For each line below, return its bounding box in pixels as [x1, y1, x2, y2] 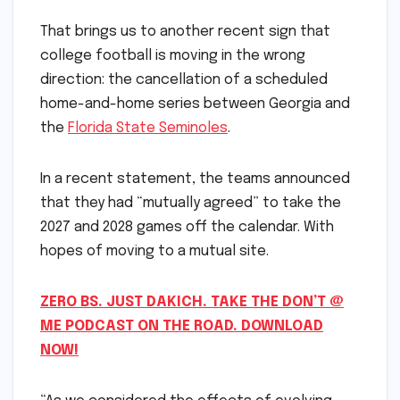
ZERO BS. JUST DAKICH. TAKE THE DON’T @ [40, 295, 344, 311]
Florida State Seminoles [68, 121, 228, 137]
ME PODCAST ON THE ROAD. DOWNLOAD [40, 319, 323, 335]
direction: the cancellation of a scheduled [40, 72, 328, 88]
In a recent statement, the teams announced [40, 171, 350, 187]
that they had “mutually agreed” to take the [40, 196, 341, 212]
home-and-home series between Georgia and [40, 96, 350, 112]
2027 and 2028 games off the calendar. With [40, 220, 334, 236]
